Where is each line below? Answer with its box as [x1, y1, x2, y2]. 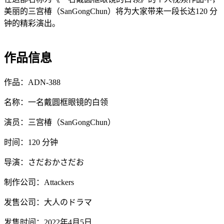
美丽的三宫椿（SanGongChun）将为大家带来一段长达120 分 [4, 7, 217, 16]
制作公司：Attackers [4, 178, 74, 187]
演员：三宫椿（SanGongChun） [4, 118, 115, 127]
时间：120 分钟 [4, 138, 58, 147]
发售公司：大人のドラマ [4, 198, 92, 207]
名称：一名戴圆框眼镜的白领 [4, 98, 108, 107]
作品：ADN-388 [4, 78, 60, 87]
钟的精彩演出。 [4, 19, 60, 28]
